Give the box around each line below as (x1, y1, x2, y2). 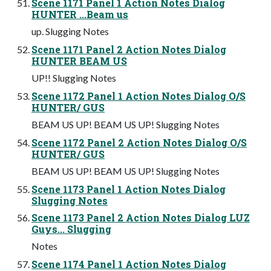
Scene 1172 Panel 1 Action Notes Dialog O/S (31, 89, 246, 102)
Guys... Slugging (31, 222, 111, 235)
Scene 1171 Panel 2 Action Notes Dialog (31, 42, 226, 56)
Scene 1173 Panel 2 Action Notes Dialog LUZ (31, 211, 250, 224)
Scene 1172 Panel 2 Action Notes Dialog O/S (31, 135, 247, 149)
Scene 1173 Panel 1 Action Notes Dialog (31, 182, 226, 195)
